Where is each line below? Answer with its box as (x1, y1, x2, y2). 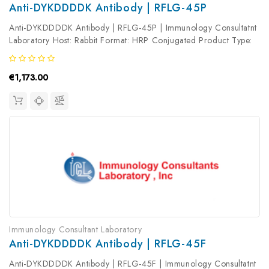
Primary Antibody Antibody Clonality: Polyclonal (9, 47, 192, 59)
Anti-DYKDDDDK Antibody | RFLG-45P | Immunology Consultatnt (9, 22, 257, 34)
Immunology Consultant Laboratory (9, 223, 142, 235)
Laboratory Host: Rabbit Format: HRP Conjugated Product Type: (9, 34, 253, 47)
